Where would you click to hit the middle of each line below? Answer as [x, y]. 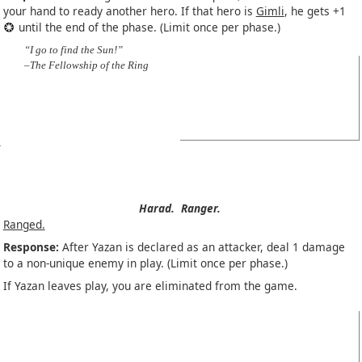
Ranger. [200, 208]
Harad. [156, 208]
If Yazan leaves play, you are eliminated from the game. [150, 286]
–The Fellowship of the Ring [86, 65]
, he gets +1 [315, 11]
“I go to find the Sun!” [73, 50]
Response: [31, 247]
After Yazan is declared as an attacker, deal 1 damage [202, 247]
